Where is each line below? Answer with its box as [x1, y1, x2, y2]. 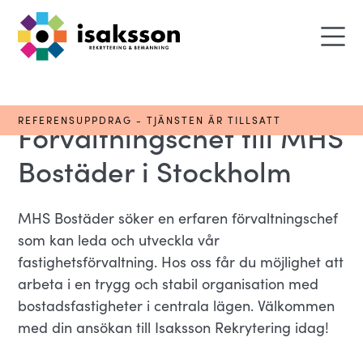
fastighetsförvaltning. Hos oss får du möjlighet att [18, 252, 344, 271]
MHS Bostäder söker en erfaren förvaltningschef [18, 208, 339, 228]
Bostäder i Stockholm [18, 150, 293, 190]
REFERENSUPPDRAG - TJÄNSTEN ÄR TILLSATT [18, 113, 282, 126]
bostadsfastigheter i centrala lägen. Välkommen [18, 296, 335, 315]
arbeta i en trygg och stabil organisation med [18, 274, 319, 293]
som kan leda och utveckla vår [18, 230, 220, 250]
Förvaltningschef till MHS [18, 116, 344, 156]
